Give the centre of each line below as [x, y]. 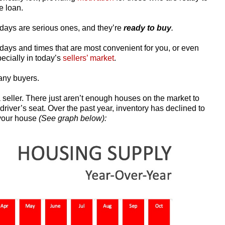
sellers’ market [88, 58]
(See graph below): [73, 118]
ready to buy [147, 28]
